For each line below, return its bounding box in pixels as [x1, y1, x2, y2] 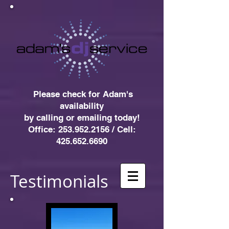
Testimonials [10, 170, 108, 193]
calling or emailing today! [36, 112, 140, 123]
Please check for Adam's [31, 89, 133, 99]
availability [60, 101, 104, 111]
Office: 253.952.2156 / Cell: [28, 124, 136, 134]
